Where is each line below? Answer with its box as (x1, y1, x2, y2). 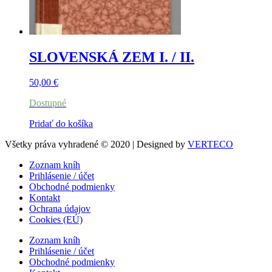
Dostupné (29, 98, 66, 109)
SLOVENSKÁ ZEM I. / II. (29, 49, 194, 65)
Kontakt (29, 192, 60, 203)
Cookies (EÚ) (29, 214, 83, 225)
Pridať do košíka (29, 118, 93, 129)
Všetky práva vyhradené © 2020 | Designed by (5, 139, 188, 150)
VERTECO (188, 139, 233, 150)
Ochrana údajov (29, 203, 90, 214)
